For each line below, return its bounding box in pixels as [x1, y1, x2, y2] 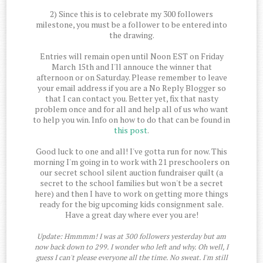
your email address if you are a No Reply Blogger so [37, 82, 226, 94]
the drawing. [109, 29, 154, 41]
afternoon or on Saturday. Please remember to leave [36, 72, 227, 83]
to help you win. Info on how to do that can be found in [33, 114, 230, 126]
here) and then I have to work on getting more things [35, 188, 228, 200]
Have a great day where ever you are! [65, 209, 198, 221]
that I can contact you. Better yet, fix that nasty [45, 93, 218, 104]
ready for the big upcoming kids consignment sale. [39, 198, 224, 210]
